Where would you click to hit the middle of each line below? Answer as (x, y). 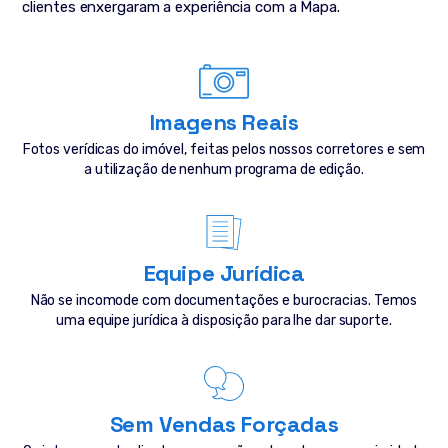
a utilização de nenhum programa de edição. (224, 169)
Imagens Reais (224, 122)
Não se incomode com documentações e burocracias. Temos (224, 300)
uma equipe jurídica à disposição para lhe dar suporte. (224, 320)
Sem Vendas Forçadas (224, 424)
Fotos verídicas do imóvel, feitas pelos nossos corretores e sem (224, 149)
